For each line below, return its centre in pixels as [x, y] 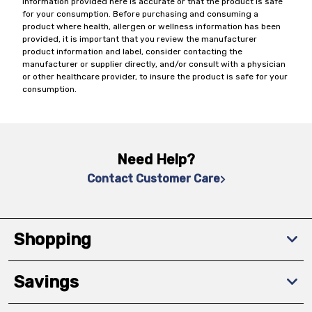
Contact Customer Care [153, 179]
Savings [46, 282]
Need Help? [156, 159]
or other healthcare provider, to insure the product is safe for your [155, 77]
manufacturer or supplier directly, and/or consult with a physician [154, 64]
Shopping [53, 240]
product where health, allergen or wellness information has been [151, 26]
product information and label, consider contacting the [132, 52]
